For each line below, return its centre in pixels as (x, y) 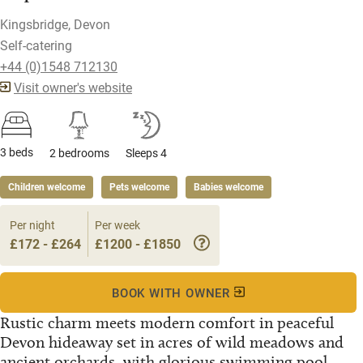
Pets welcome (139, 187)
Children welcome (47, 187)
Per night (32, 225)
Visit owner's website (73, 88)
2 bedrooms (79, 153)
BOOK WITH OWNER (173, 293)
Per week (117, 225)
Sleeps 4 (146, 153)
